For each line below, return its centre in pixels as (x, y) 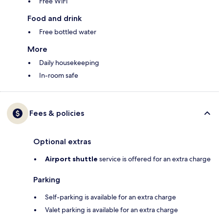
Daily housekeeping (69, 63)
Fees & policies (57, 113)
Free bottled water (68, 32)
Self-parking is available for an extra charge (110, 197)
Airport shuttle (71, 159)
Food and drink (55, 19)
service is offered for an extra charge (154, 159)
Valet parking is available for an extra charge (111, 210)
